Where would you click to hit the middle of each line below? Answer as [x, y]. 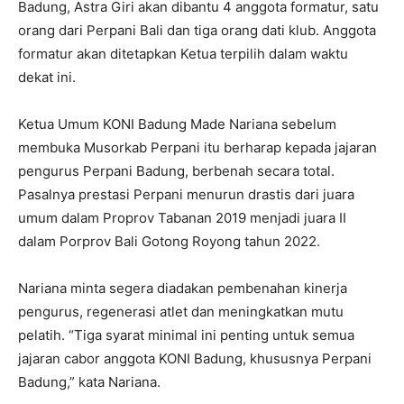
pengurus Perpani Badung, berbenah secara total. [176, 171]
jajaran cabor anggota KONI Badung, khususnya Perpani [195, 359]
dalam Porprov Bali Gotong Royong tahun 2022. [169, 242]
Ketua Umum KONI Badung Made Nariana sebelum [177, 124]
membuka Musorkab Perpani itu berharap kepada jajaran [197, 148]
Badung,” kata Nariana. [89, 382]
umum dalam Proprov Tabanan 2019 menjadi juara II [182, 218]
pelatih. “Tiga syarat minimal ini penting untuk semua [186, 335]
